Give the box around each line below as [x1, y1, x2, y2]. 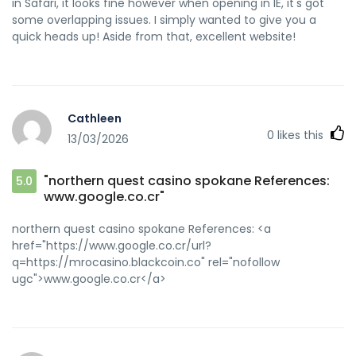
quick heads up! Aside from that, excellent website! [12, 28, 296, 44]
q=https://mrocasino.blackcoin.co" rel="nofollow [12, 253, 280, 270]
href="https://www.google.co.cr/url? [12, 237, 211, 253]
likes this [274, 126, 327, 143]
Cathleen [68, 110, 122, 127]
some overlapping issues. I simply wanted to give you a [12, 11, 316, 28]
